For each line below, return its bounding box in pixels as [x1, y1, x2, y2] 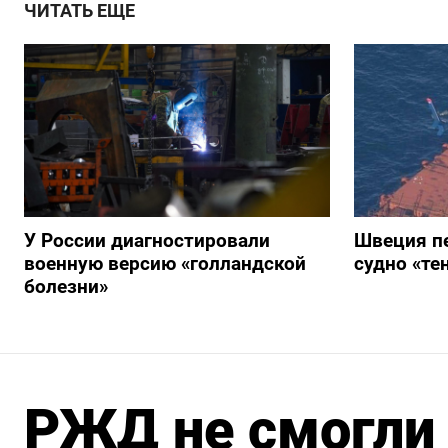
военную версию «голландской [24, 251, 306, 275]
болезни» [24, 274, 108, 298]
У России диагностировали [24, 228, 270, 252]
